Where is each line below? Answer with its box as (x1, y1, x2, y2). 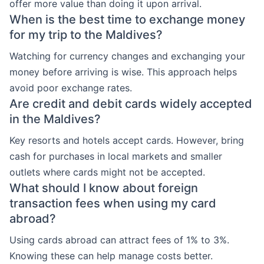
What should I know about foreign (9, 181, 198, 195)
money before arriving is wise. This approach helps (9, 66, 237, 78)
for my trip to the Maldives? (9, 28, 163, 42)
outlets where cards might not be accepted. (9, 166, 205, 178)
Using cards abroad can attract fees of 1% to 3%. (9, 234, 229, 246)
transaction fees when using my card (9, 196, 216, 210)
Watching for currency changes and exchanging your (9, 50, 245, 62)
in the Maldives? (9, 112, 101, 126)
